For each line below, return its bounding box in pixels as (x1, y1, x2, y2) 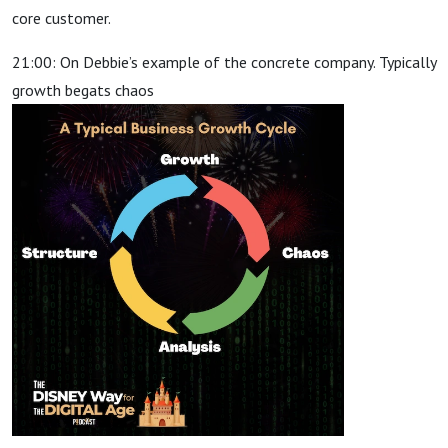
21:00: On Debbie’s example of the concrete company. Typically (12, 52, 436, 72)
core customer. (12, 8, 110, 28)
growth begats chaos (12, 80, 158, 100)
